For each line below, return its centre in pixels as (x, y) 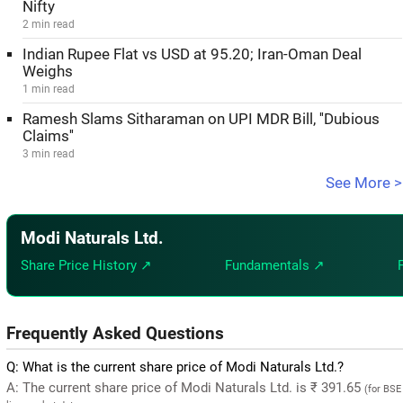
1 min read (49, 89)
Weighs (48, 72)
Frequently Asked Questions (115, 334)
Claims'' (48, 136)
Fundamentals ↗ (275, 265)
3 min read (49, 154)
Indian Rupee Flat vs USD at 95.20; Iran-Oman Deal (192, 54)
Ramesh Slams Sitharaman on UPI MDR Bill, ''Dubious (201, 119)
